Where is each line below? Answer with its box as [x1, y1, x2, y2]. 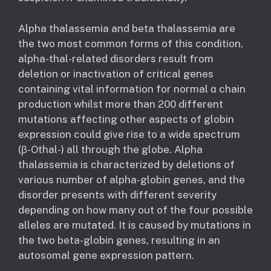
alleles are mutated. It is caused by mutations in [18, 218, 251, 231]
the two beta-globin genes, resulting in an [18, 233, 220, 246]
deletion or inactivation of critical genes [18, 67, 214, 80]
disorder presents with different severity [18, 188, 217, 201]
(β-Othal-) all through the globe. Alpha [18, 143, 203, 155]
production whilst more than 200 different [18, 97, 223, 110]
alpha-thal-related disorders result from [18, 52, 214, 65]
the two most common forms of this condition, [18, 37, 243, 50]
